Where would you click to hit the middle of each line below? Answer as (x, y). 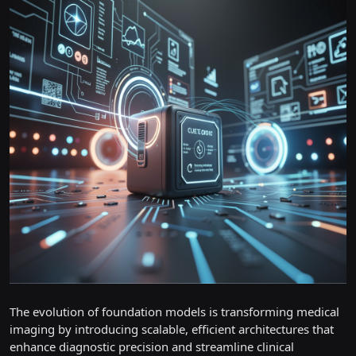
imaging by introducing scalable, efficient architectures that (172, 329)
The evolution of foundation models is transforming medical (174, 311)
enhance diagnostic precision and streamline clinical (152, 346)
